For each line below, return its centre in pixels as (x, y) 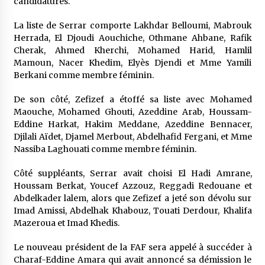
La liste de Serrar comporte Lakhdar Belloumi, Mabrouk (132, 25)
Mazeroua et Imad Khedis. (66, 223)
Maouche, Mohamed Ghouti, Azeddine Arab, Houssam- (132, 112)
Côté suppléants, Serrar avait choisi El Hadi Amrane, (132, 173)
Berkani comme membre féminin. (83, 75)
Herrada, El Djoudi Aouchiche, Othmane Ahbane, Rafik (132, 38)
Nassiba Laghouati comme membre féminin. (105, 149)
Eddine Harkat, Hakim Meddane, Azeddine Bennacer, (132, 124)
